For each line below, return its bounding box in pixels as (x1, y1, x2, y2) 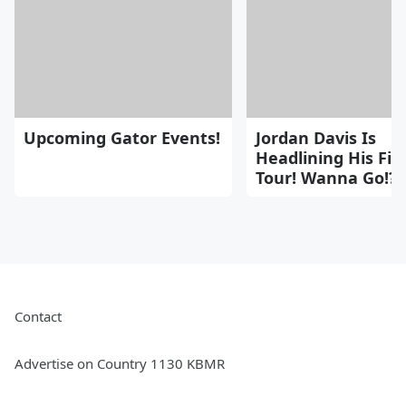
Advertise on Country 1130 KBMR (14, 353, 225, 372)
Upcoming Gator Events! (24, 126, 220, 149)
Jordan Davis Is (256, 126, 376, 149)
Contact (14, 306, 62, 325)
